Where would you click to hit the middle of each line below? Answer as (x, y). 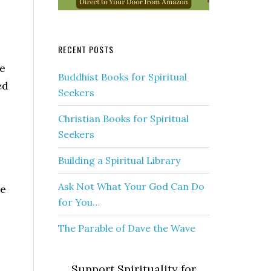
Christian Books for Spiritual (123, 119)
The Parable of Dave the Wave (127, 228)
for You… (79, 202)
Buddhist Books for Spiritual (122, 77)
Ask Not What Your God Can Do (131, 186)
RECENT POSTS (86, 49)
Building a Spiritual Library (119, 160)
